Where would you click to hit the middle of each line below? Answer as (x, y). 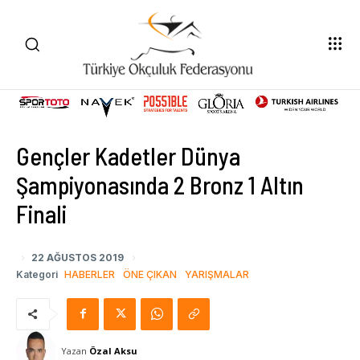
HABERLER (90, 275)
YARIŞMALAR (217, 275)
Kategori (37, 275)
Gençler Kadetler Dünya (128, 155)
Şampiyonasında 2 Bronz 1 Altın (160, 184)
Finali (41, 213)
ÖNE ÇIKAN (150, 275)
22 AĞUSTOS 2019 (78, 257)
